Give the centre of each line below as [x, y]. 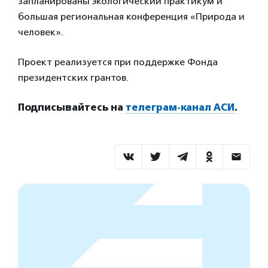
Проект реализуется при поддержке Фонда [118, 62]
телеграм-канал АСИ [180, 107]
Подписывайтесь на [72, 107]
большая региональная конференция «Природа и [131, 16]
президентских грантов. [73, 77]
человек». [41, 32]
